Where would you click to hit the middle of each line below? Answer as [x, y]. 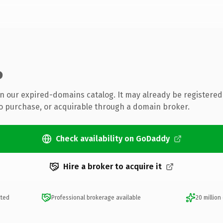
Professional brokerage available [96, 198]
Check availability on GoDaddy [112, 139]
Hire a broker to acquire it [112, 167]
